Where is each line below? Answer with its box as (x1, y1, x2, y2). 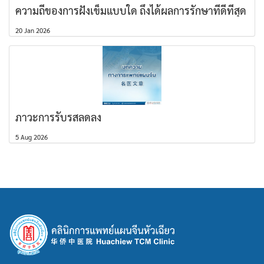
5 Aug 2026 (15, 132, 48, 141)
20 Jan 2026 (15, 25, 50, 35)
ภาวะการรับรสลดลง (15, 110, 101, 124)
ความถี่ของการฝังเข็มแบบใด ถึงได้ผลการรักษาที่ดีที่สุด (15, 3, 246, 17)
